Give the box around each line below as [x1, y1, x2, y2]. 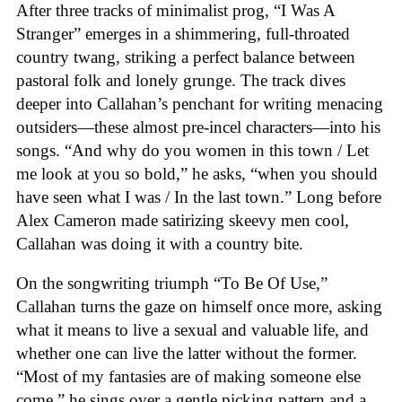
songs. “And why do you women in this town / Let [16, 140, 369, 160]
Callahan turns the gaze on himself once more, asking [16, 297, 382, 317]
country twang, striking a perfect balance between [16, 47, 355, 66]
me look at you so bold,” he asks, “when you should [16, 163, 378, 183]
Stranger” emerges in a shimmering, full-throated [16, 23, 350, 43]
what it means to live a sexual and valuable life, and [16, 320, 369, 340]
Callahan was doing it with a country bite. [16, 233, 303, 253]
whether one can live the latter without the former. [16, 344, 357, 363]
